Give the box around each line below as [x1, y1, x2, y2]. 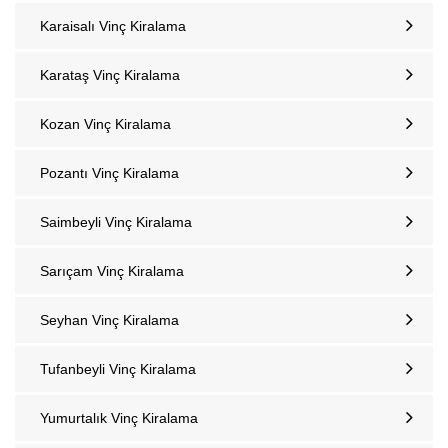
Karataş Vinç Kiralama [40, 67, 180, 83]
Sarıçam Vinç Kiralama [40, 263, 184, 279]
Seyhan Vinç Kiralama [40, 312, 179, 328]
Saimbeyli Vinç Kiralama [40, 214, 192, 230]
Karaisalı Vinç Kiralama [40, 18, 186, 34]
